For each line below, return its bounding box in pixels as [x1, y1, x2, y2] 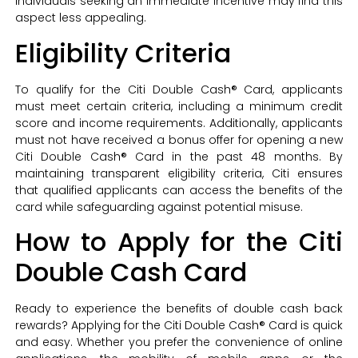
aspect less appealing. [14, 10, 146, 26]
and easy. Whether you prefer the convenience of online [14, 334, 344, 351]
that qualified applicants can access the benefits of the [14, 181, 344, 198]
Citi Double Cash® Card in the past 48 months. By [14, 148, 344, 165]
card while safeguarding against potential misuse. [14, 198, 303, 215]
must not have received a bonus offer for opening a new [14, 131, 344, 148]
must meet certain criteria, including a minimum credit [14, 97, 344, 114]
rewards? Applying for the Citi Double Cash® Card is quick [14, 317, 344, 334]
